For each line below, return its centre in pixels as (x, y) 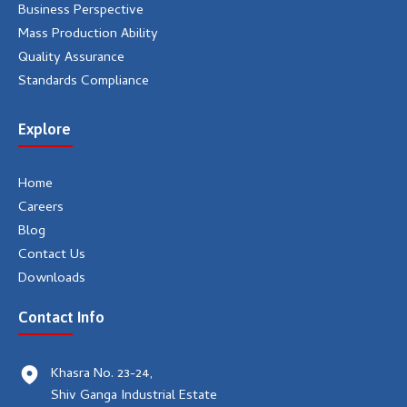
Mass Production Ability (88, 35)
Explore (45, 129)
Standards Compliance (84, 82)
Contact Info (61, 317)
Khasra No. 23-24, (102, 374)
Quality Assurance (71, 58)
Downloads (52, 279)
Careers (41, 208)
